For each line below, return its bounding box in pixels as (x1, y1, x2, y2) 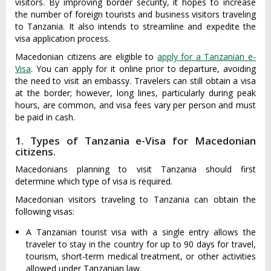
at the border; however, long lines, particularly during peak (15, 87, 256, 99)
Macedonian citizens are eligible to (15, 51, 157, 62)
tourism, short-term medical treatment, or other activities (26, 250, 256, 262)
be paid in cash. (15, 111, 75, 123)
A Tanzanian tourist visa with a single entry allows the (26, 226, 256, 238)
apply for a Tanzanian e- (157, 51, 256, 62)
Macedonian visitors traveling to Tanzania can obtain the (15, 194, 256, 205)
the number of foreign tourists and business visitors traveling (15, 8, 256, 20)
